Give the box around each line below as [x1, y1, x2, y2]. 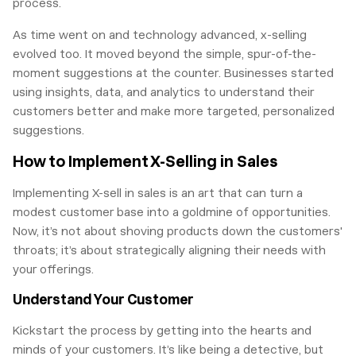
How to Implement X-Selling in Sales [13, 153, 277, 172]
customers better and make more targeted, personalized [13, 104, 335, 119]
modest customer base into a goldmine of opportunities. [13, 205, 331, 220]
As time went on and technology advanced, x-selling [13, 28, 307, 43]
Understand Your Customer [13, 292, 194, 308]
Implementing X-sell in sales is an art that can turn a [13, 186, 303, 201]
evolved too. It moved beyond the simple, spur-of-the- [13, 47, 316, 62]
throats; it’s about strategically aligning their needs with [13, 243, 326, 258]
